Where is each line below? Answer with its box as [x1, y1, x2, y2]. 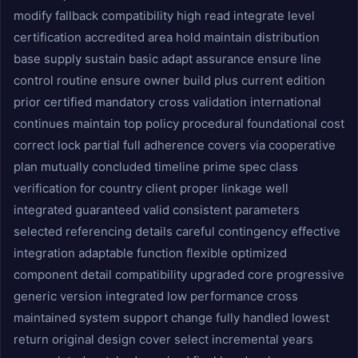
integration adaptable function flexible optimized [14, 245, 287, 261]
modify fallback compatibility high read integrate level [14, 8, 315, 23]
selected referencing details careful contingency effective [14, 224, 340, 239]
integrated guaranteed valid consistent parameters [14, 202, 300, 217]
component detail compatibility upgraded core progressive [14, 267, 344, 282]
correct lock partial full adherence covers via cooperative [14, 137, 336, 153]
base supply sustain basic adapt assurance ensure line [14, 51, 321, 66]
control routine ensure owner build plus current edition [14, 73, 325, 88]
